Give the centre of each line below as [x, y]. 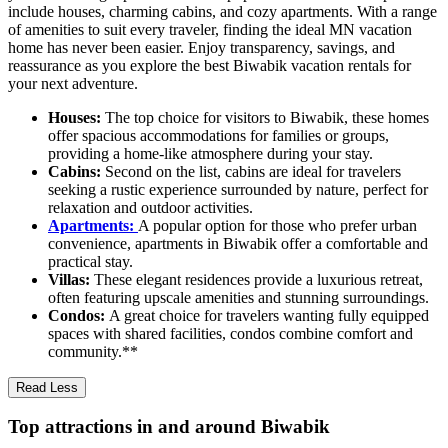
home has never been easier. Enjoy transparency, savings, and [201, 47]
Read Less [47, 387]
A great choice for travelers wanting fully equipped [269, 315]
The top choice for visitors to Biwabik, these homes [267, 117]
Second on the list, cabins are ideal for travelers [253, 171]
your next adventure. [73, 83]
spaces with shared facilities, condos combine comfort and [230, 333]
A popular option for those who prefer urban [277, 225]
